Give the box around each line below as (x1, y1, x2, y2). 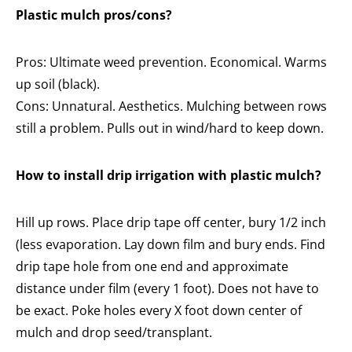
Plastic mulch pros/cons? (16, 6, 172, 24)
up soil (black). (16, 75, 100, 93)
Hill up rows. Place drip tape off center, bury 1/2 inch (16, 214, 326, 232)
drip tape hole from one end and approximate (16, 258, 288, 276)
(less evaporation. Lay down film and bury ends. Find (16, 236, 325, 254)
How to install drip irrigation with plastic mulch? (16, 167, 321, 185)
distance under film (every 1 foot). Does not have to (16, 280, 319, 298)
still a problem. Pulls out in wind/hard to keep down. (16, 119, 324, 137)
